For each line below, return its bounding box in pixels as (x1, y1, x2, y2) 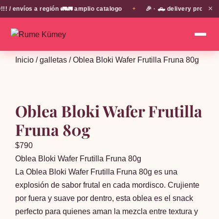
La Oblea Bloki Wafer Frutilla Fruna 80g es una (15, 168, 178, 176)
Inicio (15, 56, 34, 64)
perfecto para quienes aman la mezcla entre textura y (15, 207, 198, 216)
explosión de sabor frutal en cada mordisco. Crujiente (15, 181, 200, 189)
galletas (40, 56, 67, 64)
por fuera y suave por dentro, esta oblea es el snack (15, 194, 194, 202)
